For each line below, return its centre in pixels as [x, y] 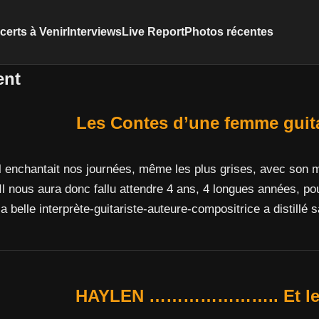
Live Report [153, 32]
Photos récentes [229, 32]
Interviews [94, 32]
